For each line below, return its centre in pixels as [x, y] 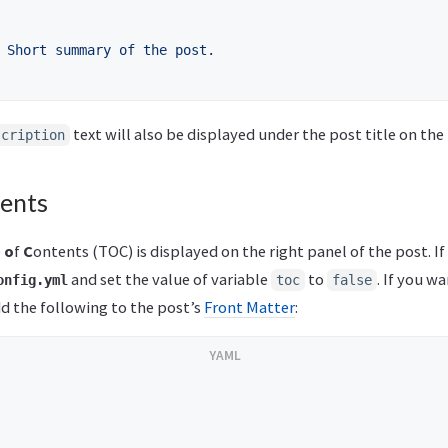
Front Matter [249, 307]
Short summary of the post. [111, 50]
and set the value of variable [169, 279]
